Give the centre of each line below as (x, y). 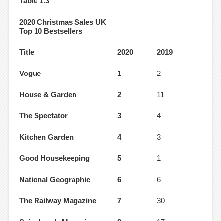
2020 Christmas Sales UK (63, 22)
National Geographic (55, 180)
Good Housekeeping (55, 158)
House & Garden (48, 95)
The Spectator (43, 116)
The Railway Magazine (58, 201)
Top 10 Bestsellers (51, 31)
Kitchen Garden (46, 137)
